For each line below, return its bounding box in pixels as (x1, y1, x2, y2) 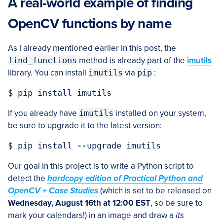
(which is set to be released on (98, 185, 212, 196)
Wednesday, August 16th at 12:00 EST (8, 198, 150, 209)
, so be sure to (150, 198, 203, 209)
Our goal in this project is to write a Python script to (8, 161, 194, 172)
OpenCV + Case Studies (8, 185, 98, 196)
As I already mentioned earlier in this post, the (8, 43, 176, 54)
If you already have (8, 108, 79, 119)
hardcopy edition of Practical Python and (47, 173, 203, 184)
